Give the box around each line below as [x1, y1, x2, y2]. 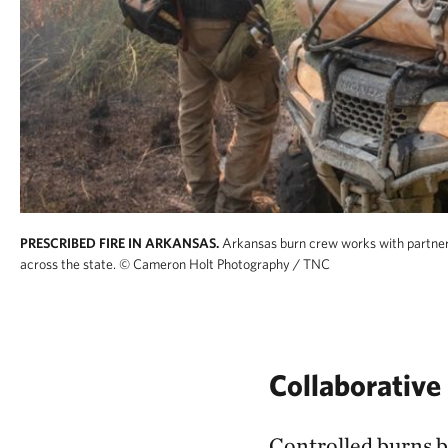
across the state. [20, 256, 116, 272]
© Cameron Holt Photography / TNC [119, 256, 330, 272]
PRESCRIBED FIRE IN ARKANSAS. [20, 235, 219, 251]
